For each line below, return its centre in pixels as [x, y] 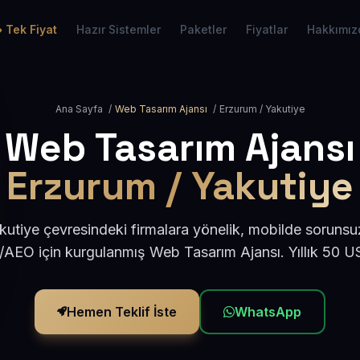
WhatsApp [268, 312]
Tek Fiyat [31, 29]
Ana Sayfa [79, 109]
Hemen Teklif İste [122, 312]
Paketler [203, 29]
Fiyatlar [267, 29]
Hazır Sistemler [119, 29]
